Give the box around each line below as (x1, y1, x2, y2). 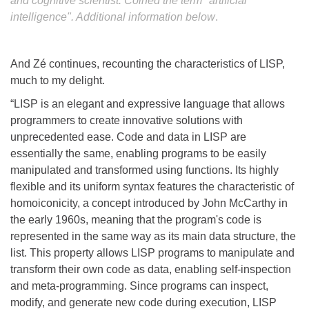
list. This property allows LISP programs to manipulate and (10, 246, 295, 259)
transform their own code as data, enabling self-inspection (10, 263, 291, 275)
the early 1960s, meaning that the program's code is (10, 213, 261, 226)
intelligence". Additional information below (10, 10, 215, 23)
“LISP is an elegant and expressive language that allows (10, 97, 285, 110)
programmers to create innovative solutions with (10, 114, 243, 126)
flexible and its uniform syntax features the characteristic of (10, 180, 294, 192)
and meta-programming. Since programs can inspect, (10, 279, 268, 292)
